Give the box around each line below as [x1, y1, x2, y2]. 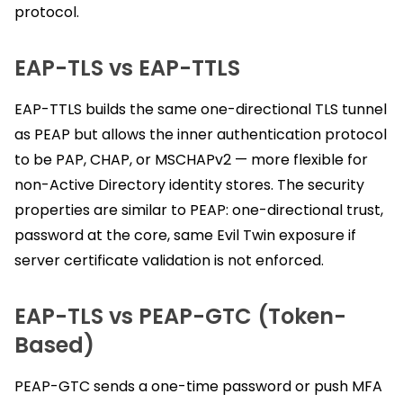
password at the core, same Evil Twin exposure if [14, 224, 356, 246]
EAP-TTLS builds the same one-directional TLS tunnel [14, 98, 387, 120]
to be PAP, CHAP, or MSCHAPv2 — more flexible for [14, 148, 368, 170]
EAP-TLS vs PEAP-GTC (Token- [14, 300, 346, 331]
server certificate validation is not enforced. [14, 249, 324, 271]
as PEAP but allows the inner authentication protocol [14, 123, 387, 145]
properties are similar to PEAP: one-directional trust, [14, 199, 383, 220]
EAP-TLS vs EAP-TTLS [14, 52, 240, 83]
